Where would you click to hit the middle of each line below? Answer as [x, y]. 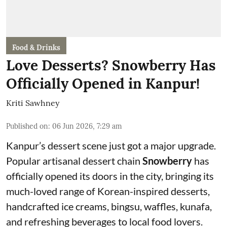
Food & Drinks [36, 47]
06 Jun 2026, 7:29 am [87, 126]
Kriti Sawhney [33, 103]
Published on [27, 126]
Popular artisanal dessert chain [74, 160]
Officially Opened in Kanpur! [103, 83]
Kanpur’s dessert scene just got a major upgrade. [111, 145]
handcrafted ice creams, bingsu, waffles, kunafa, [109, 206]
